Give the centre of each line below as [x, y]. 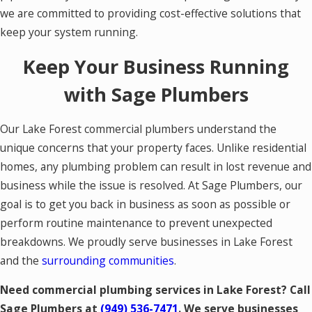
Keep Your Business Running [156, 67]
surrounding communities [108, 260]
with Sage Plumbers [156, 95]
